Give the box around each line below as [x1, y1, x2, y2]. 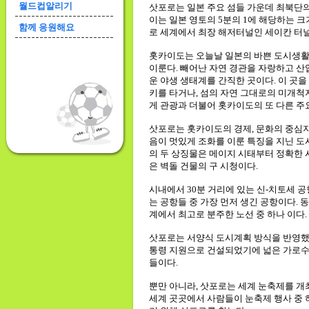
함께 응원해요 [19, 22, 74, 32]
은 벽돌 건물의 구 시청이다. [148, 161, 258, 171]
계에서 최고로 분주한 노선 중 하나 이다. [148, 209, 307, 219]
